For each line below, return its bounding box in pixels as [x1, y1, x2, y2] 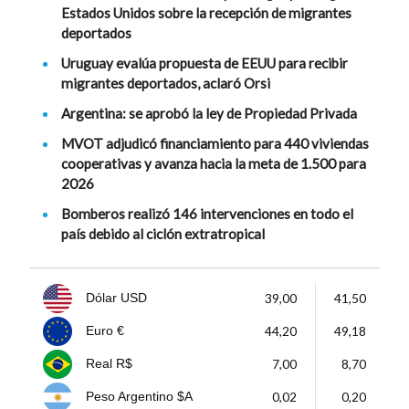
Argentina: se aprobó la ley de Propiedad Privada [61, 105, 357, 122]
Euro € [86, 324, 124, 339]
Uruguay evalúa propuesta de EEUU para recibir [61, 55, 348, 72]
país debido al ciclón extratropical [61, 225, 265, 243]
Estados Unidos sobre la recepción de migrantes [61, 5, 351, 22]
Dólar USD [86, 291, 147, 306]
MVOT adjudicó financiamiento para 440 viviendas [61, 135, 369, 152]
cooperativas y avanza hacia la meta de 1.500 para [61, 155, 366, 173]
